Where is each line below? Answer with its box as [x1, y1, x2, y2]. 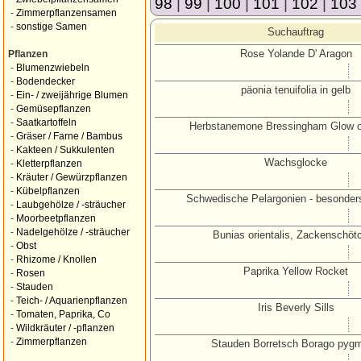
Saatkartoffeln [16, 118, 77, 127]
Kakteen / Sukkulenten [16, 145, 114, 155]
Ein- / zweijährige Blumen [16, 90, 128, 100]
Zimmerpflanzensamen [16, 8, 117, 18]
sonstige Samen [16, 22, 87, 31]
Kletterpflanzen [16, 159, 82, 168]
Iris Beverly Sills [257, 301, 334, 313]
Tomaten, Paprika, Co [16, 309, 110, 319]
